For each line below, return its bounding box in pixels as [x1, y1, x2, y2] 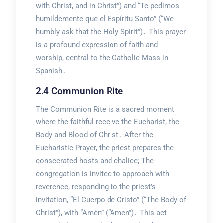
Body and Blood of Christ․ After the [35, 130, 153, 140]
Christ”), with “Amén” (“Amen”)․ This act [35, 208, 167, 218]
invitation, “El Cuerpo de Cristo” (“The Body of [35, 195, 186, 205]
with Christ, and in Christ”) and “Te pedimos [35, 1, 179, 11]
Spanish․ [35, 66, 66, 76]
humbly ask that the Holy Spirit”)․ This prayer [35, 27, 186, 37]
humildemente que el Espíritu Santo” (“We [35, 14, 174, 24]
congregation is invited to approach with [35, 169, 169, 179]
